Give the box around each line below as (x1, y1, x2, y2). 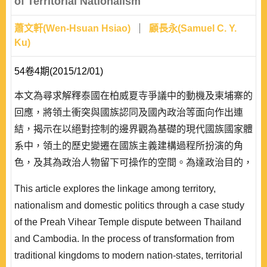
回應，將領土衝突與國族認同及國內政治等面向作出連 (14, 107, 243, 117)
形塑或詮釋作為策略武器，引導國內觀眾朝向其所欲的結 (14, 191, 253, 201)
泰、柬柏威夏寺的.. (14, 241, 95, 251)
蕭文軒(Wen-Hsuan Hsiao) (14, 23, 131, 33)
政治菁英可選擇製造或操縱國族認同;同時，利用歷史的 (14, 174, 246, 184)
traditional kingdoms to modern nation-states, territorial (14, 250, 243, 260)
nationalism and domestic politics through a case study (14, 200, 244, 210)
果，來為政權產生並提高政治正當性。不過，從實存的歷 (14, 207, 253, 218)
